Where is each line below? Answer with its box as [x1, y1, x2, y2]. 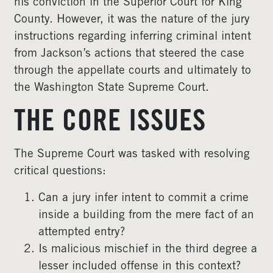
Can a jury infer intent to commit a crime [38, 193, 249, 204]
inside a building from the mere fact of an [38, 210, 254, 221]
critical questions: [14, 166, 106, 177]
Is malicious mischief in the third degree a [38, 244, 257, 255]
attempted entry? [38, 227, 126, 238]
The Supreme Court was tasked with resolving [14, 149, 250, 160]
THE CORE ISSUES [14, 109, 206, 138]
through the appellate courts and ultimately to [14, 65, 251, 77]
